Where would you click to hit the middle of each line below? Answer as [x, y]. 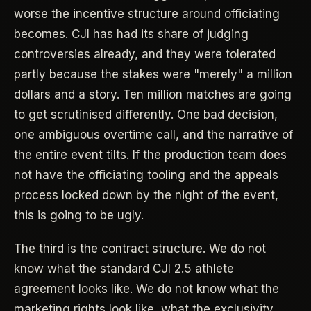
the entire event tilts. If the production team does [150, 154]
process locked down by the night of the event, [146, 195]
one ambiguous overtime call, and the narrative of [153, 134]
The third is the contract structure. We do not [140, 248]
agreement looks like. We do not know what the [146, 288]
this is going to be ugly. [79, 215]
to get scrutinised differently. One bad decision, [146, 114]
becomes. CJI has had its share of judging [131, 34]
